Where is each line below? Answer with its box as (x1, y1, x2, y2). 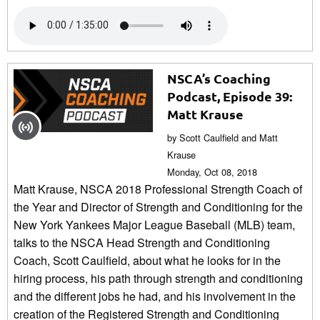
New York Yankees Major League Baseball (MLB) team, (14, 216, 295, 233)
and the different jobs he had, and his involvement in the (14, 287, 296, 304)
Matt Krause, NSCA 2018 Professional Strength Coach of (14, 180, 302, 197)
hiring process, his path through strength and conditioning (14, 269, 303, 286)
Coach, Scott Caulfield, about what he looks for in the (14, 251, 281, 269)
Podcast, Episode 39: (167, 87, 292, 104)
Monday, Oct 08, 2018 (167, 164, 257, 179)
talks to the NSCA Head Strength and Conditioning (14, 234, 270, 251)
